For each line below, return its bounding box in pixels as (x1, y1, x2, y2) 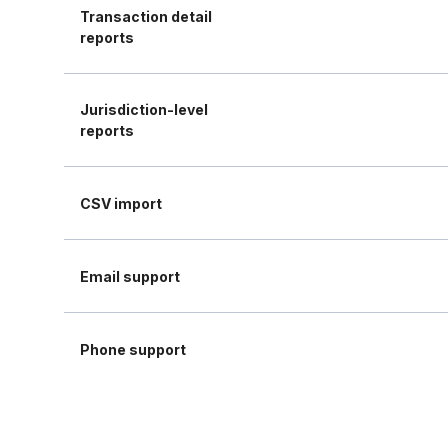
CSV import (80, 194, 162, 212)
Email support (80, 267, 180, 285)
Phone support (80, 340, 186, 358)
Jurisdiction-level (80, 101, 208, 118)
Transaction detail (80, 8, 212, 25)
